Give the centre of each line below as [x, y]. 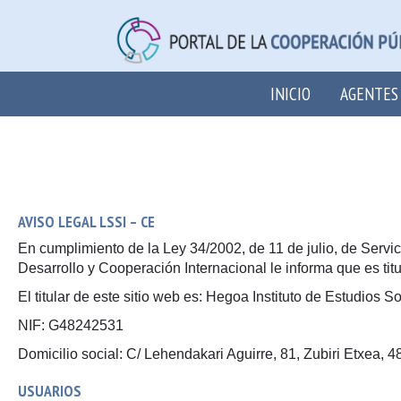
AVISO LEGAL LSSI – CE [86, 222]
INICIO [290, 94]
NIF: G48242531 [71, 325]
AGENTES [369, 94]
